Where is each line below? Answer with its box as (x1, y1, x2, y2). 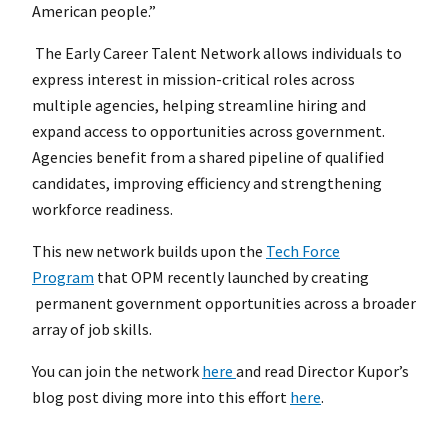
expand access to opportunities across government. (32, 121, 385, 142)
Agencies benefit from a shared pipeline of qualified (32, 147, 384, 168)
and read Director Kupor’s (236, 361, 409, 382)
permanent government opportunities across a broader (32, 293, 416, 314)
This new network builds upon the (32, 241, 263, 262)
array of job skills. (32, 319, 155, 340)
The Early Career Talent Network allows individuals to (32, 43, 402, 64)
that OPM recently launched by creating (94, 267, 369, 288)
